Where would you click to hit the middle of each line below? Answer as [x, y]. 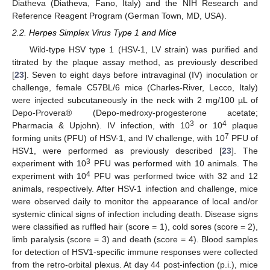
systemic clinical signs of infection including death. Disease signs [135, 214]
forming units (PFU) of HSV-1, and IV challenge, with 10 [118, 138]
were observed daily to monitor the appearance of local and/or [135, 202]
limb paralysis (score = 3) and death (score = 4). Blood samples [135, 240]
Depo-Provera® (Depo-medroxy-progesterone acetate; [135, 113]
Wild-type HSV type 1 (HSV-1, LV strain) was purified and [143, 50]
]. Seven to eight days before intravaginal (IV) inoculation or [141, 75]
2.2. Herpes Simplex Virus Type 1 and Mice [94, 33]
